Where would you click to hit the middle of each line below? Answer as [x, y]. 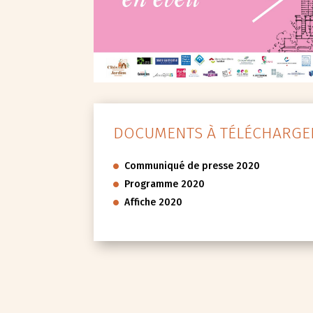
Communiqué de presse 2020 [192, 166]
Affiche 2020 [154, 202]
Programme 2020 [165, 184]
